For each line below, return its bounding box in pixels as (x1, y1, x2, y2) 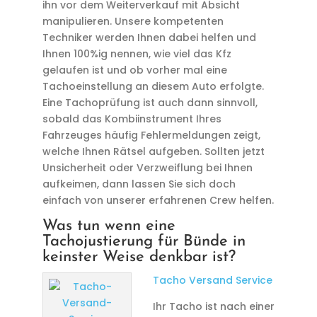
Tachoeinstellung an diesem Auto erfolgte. (42, 79, 264, 93)
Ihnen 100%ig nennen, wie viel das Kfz (42, 47, 231, 61)
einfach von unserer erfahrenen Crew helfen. (42, 193, 274, 207)
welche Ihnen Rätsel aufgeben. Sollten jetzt (42, 144, 265, 158)
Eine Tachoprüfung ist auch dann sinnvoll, (42, 96, 258, 110)
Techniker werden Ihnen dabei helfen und (42, 30, 256, 45)
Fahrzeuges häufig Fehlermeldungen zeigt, (42, 128, 260, 142)
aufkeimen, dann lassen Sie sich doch (42, 177, 236, 191)
